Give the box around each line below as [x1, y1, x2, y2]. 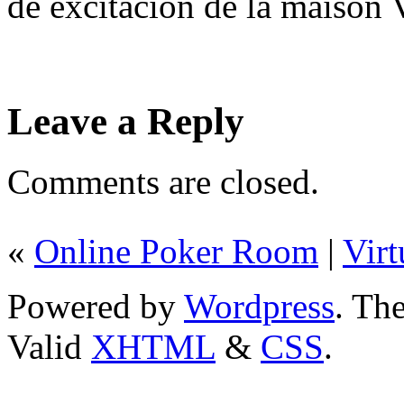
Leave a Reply [7, 99, 244, 142]
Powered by [7, 286, 184, 326]
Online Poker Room [34, 231, 318, 271]
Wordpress [184, 286, 335, 326]
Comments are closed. [7, 161, 319, 201]
